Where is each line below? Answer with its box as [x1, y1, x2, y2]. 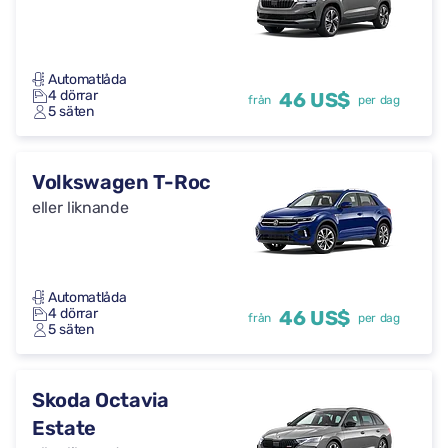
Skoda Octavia [32, 388, 169, 412]
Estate [32, 416, 97, 440]
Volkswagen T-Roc [32, 170, 211, 194]
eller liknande [32, 198, 129, 217]
